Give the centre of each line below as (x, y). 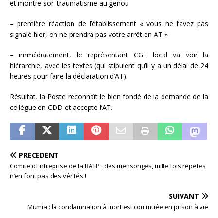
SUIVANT (184, 196)
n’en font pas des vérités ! (48, 176)
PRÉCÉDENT (39, 155)
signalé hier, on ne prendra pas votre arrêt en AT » (89, 35)
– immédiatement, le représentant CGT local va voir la (109, 55)
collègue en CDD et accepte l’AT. (61, 108)
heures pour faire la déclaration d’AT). (69, 76)
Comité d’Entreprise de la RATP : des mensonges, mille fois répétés (108, 166)
